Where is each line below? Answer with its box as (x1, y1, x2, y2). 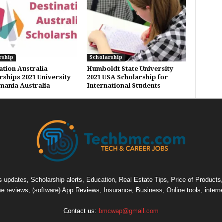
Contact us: (63, 207, 99, 215)
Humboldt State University (86, 65, 173, 72)
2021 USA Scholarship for (86, 73, 168, 81)
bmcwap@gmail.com (99, 207, 159, 215)
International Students (86, 82, 161, 89)
